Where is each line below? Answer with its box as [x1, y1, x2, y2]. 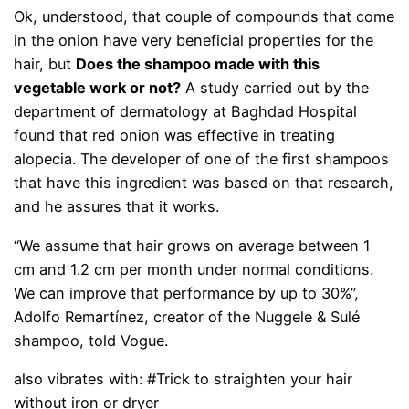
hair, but [14, 55, 77, 74]
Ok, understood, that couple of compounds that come [14, 7, 395, 26]
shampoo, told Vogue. [14, 330, 169, 350]
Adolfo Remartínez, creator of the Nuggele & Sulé [14, 307, 361, 326]
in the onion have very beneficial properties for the [14, 31, 374, 50]
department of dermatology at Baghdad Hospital [14, 102, 358, 121]
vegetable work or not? [14, 79, 182, 98]
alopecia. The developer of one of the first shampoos [14, 150, 390, 169]
